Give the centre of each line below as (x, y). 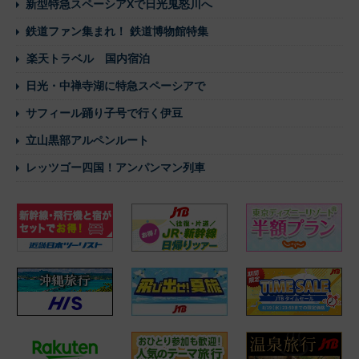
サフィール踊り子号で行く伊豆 (104, 113)
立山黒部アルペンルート (87, 141)
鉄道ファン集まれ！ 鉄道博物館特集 (117, 32)
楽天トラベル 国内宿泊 (88, 59)
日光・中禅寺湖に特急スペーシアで (115, 86)
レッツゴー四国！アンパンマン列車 (115, 168)
